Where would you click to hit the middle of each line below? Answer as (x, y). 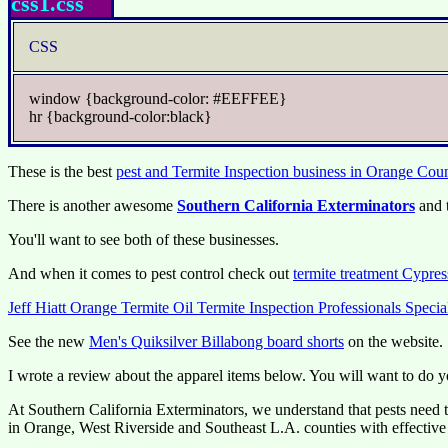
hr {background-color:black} (120, 116)
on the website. (393, 341)
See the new (48, 341)
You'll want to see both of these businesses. (143, 239)
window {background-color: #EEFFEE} (158, 98)
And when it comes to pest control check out (150, 273)
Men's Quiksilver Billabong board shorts (216, 341)
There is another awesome (92, 205)
